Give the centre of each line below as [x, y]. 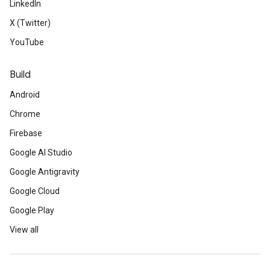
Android [25, 95]
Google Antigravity [45, 172]
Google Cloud [35, 191]
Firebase [26, 133]
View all [24, 230]
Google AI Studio [41, 152]
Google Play [32, 210]
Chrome [25, 114]
